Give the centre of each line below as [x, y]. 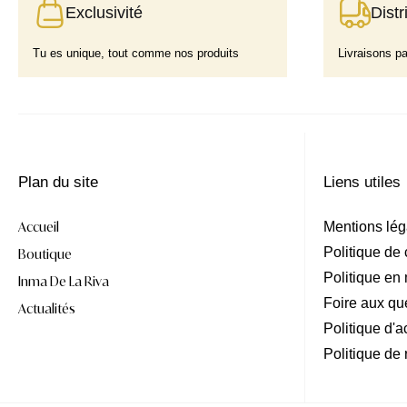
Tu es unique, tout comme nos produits [136, 53]
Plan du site [58, 182]
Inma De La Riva [64, 281]
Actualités [47, 308]
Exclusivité [104, 12]
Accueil [39, 226]
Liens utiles [362, 182]
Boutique [45, 253]
